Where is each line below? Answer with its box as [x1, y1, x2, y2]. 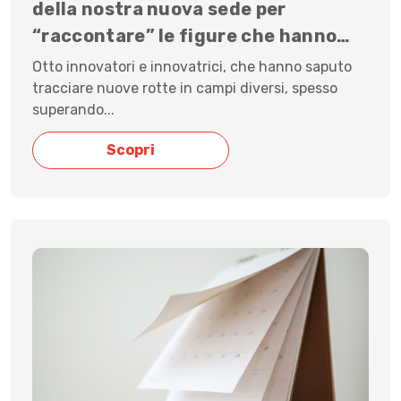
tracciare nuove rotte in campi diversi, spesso [32, 80, 337, 98]
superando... [32, 101, 115, 119]
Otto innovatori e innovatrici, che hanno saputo [32, 58, 352, 76]
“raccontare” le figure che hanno [32, 25, 337, 47]
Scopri [107, 141, 155, 159]
